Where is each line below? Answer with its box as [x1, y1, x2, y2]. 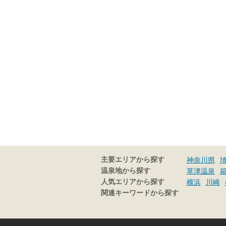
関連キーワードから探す [100, 189, 179, 197]
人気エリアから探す [100, 178, 164, 186]
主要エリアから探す [100, 155, 164, 163]
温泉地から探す [100, 166, 150, 175]
